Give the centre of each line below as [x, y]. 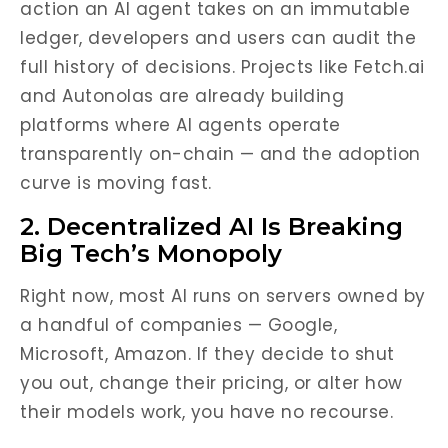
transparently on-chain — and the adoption [220, 154]
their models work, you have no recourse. [206, 412]
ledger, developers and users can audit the [218, 38]
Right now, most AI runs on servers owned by [223, 296]
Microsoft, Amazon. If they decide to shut [207, 354]
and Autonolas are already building [182, 96]
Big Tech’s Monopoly [151, 253]
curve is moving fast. [116, 183]
